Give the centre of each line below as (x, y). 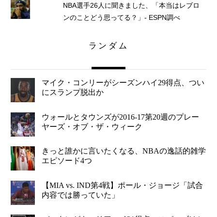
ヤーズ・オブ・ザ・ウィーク (92, 126)
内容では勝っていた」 (81, 195)
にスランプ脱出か (73, 93)
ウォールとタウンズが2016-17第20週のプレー (121, 117)
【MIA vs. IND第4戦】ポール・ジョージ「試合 (123, 185)
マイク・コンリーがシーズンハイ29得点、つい (123, 83)
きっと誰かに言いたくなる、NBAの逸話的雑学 (124, 151)
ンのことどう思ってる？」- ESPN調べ (121, 17)
